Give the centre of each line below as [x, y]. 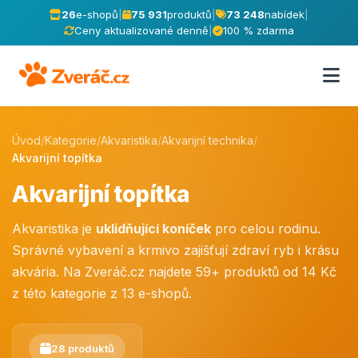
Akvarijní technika [207, 140]
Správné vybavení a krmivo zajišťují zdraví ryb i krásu [175, 250]
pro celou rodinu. [266, 229]
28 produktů [83, 348]
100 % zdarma [259, 30]
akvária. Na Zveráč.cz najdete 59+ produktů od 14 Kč [174, 272]
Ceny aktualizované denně [141, 30]
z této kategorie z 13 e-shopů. [102, 293]
